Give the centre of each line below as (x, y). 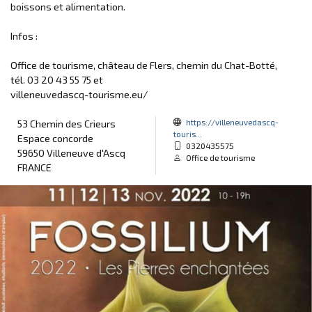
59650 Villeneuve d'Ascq (71, 153)
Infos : (24, 36)
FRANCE (34, 167)
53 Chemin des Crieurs (67, 124)
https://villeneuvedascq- (232, 122)
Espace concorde (55, 138)
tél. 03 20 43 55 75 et (57, 80)
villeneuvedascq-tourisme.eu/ (79, 94)
